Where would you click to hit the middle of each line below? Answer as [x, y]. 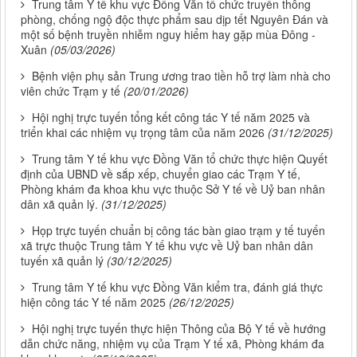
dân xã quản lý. [59, 204]
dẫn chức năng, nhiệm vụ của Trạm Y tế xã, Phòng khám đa [173, 344]
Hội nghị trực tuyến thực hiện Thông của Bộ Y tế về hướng [179, 329]
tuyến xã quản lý [62, 261]
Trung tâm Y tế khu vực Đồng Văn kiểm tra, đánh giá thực [177, 287]
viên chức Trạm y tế [71, 91]
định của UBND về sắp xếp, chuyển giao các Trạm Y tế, [161, 174]
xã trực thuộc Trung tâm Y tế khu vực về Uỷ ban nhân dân [167, 246]
